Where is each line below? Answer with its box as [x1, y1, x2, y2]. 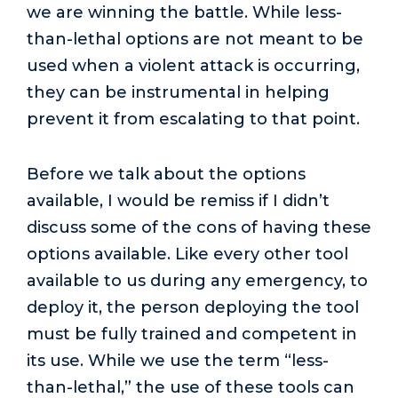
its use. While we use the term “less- [27, 351, 329, 371]
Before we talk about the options [27, 164, 306, 185]
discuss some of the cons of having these [27, 218, 371, 238]
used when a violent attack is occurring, [27, 55, 360, 76]
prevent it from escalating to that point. [27, 108, 360, 129]
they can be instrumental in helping [27, 82, 330, 102]
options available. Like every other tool [27, 244, 348, 265]
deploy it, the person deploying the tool [27, 298, 359, 318]
